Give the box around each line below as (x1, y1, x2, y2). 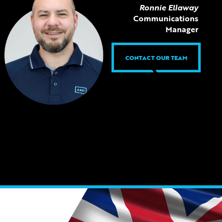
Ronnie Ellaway (139, 1, 198, 13)
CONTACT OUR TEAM (125, 53, 187, 62)
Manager (165, 23, 198, 35)
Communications (133, 12, 198, 24)
